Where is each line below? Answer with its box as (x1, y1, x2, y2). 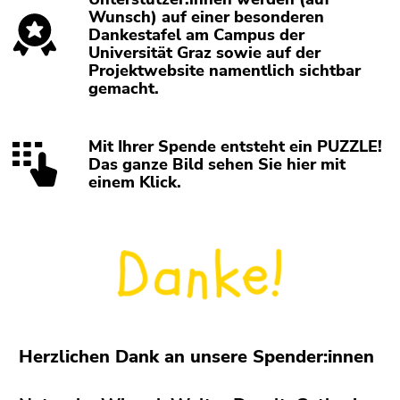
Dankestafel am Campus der (88, 24, 305, 46)
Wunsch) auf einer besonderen (88, 6, 325, 29)
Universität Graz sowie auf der (88, 42, 321, 64)
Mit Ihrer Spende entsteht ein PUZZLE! (88, 136, 383, 158)
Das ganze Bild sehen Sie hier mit (88, 154, 346, 176)
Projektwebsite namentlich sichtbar (88, 60, 362, 82)
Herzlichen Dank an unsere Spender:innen (19, 344, 374, 369)
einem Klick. (88, 171, 182, 194)
